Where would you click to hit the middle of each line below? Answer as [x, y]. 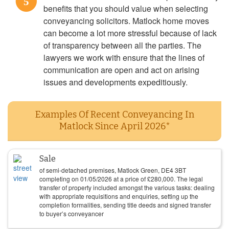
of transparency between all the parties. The [122, 45]
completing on [60, 179]
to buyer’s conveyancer [72, 213]
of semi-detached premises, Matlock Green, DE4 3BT [113, 170]
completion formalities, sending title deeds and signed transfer [125, 205]
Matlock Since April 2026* [114, 126]
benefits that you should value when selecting [126, 8]
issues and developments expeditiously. [116, 82]
